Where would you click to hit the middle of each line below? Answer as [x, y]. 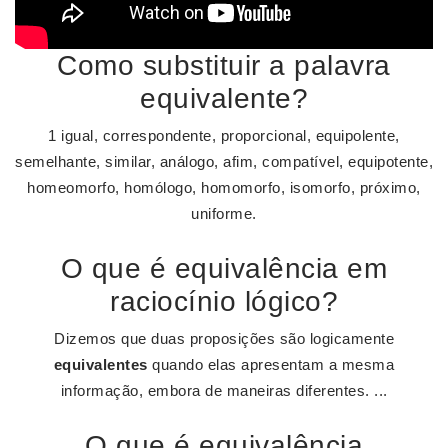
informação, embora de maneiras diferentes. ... [224, 390]
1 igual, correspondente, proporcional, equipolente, [224, 135]
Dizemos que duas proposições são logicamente [224, 338]
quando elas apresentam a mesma [271, 364]
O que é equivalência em [224, 268]
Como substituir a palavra [224, 65]
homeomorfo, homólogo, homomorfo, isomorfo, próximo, [224, 187]
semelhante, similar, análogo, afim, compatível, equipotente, [224, 161]
